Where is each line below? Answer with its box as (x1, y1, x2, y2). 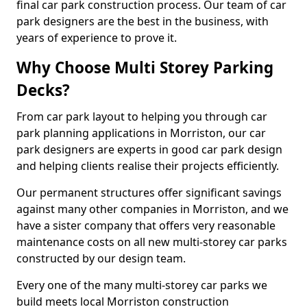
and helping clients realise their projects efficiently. (16, 158, 279, 173)
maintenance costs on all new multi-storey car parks (16, 234, 287, 249)
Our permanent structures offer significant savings (16, 185, 282, 200)
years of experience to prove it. (16, 30, 177, 45)
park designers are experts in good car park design (16, 142, 282, 157)
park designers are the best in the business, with (16, 14, 269, 29)
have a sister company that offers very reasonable (16, 218, 275, 233)
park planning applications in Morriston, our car (16, 125, 266, 140)
